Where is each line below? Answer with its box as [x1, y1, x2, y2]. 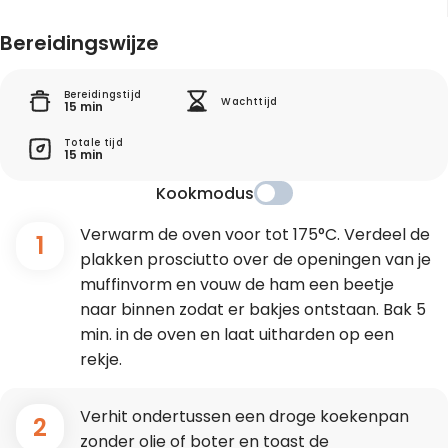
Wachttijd [221, 94, 278, 108]
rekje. [80, 348, 122, 372]
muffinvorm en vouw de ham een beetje [80, 273, 394, 297]
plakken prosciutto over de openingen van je [80, 248, 431, 272]
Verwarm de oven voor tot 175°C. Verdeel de [80, 223, 430, 247]
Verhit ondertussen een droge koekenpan [80, 405, 409, 429]
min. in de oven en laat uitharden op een [80, 323, 394, 347]
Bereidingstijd [64, 87, 142, 101]
